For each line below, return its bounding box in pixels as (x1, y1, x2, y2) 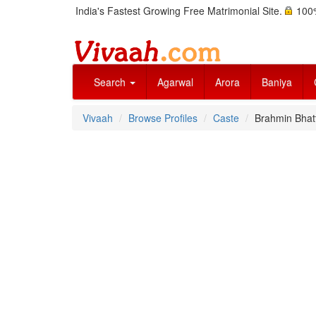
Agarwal (157, 75, 193, 89)
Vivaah (83, 111, 113, 125)
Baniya (262, 75, 292, 89)
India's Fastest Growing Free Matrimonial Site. (75, 4, 285, 18)
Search (94, 75, 128, 89)
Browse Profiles (128, 111, 197, 125)
